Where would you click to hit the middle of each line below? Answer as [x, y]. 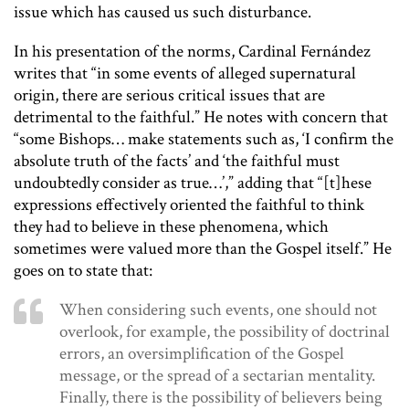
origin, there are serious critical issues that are [169, 96]
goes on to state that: [83, 271]
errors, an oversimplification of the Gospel [202, 354]
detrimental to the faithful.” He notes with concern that [201, 118]
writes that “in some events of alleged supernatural [185, 74]
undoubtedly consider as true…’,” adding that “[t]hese [193, 184]
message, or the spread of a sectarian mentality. [217, 376]
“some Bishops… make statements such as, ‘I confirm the [204, 140]
